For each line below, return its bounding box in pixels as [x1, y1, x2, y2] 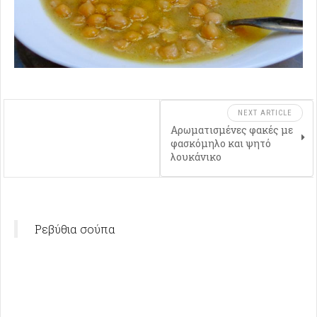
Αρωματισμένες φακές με [170, 123, 293, 137]
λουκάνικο [170, 150, 221, 163]
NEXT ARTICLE [238, 108, 292, 117]
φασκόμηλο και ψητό [170, 137, 271, 150]
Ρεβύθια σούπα [35, 221, 115, 236]
